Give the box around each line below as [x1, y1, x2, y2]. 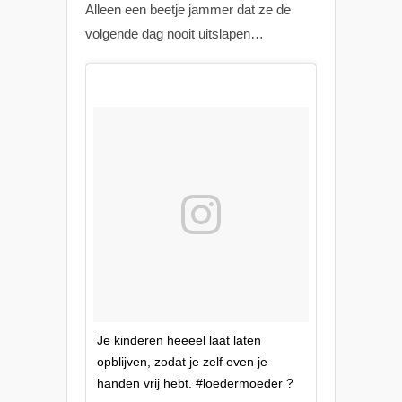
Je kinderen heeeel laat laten [97, 333, 261, 347]
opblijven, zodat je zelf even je [97, 354, 267, 369]
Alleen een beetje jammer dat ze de [85, 2, 291, 17]
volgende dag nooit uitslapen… [85, 26, 264, 41]
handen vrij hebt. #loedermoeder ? [97, 376, 293, 390]
